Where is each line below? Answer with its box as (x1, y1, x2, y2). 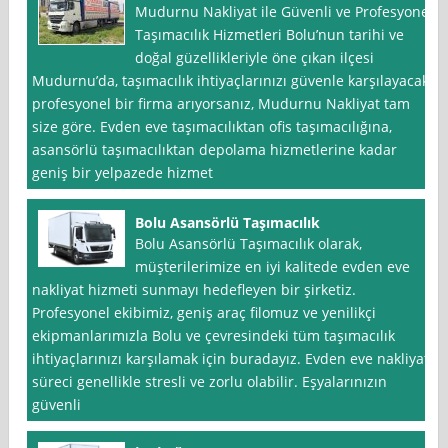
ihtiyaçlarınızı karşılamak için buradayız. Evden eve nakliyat (32, 349, 430, 369)
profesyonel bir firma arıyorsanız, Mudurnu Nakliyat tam (32, 94, 411, 114)
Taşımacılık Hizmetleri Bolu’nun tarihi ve (135, 25, 405, 45)
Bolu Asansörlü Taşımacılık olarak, (135, 234, 363, 254)
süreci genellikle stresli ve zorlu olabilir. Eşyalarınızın (32, 372, 388, 392)
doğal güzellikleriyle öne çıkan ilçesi (135, 48, 375, 68)
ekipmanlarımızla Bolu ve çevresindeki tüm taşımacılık (32, 326, 396, 346)
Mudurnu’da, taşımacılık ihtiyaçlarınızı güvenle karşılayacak (32, 71, 430, 91)
